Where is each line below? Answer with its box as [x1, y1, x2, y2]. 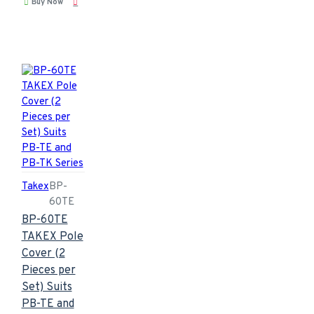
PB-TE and [21, 296, 74, 311]
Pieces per [21, 263, 76, 278]
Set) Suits [21, 280, 72, 294]
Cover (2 [21, 246, 65, 261]
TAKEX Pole [21, 229, 83, 244]
